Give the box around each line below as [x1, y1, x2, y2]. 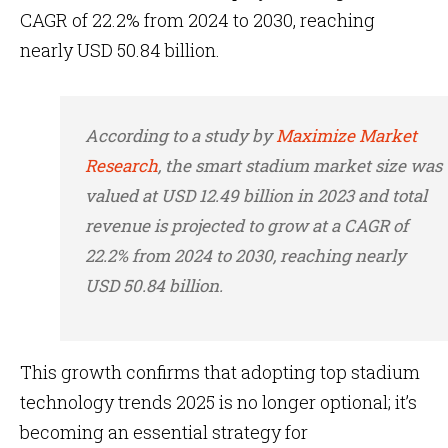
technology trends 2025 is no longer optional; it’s [20, 390, 417, 414]
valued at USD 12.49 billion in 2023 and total [85, 184, 427, 207]
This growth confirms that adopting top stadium [20, 360, 420, 384]
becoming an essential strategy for [20, 420, 308, 444]
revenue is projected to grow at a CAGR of [85, 214, 408, 237]
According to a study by [85, 124, 276, 147]
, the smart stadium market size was [158, 154, 442, 177]
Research [85, 154, 158, 177]
